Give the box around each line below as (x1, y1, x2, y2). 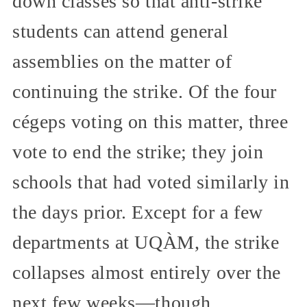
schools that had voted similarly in (12, 171, 290, 193)
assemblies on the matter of (12, 50, 232, 72)
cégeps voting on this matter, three (12, 110, 288, 132)
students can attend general (12, 20, 229, 42)
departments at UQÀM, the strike (12, 231, 280, 253)
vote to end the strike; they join (12, 140, 264, 162)
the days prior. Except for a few (12, 201, 263, 223)
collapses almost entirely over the (12, 261, 282, 283)
